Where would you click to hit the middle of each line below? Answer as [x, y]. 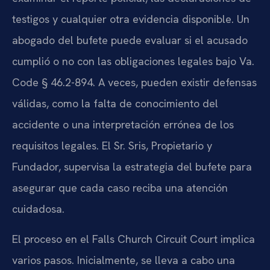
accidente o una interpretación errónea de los [123, 125]
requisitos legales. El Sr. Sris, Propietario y [112, 146]
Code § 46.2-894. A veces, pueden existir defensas [134, 83]
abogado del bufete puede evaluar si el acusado [130, 40]
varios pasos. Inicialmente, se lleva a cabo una [124, 260]
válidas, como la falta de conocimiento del [115, 104]
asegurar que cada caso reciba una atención [120, 188]
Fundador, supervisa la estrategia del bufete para [132, 167]
